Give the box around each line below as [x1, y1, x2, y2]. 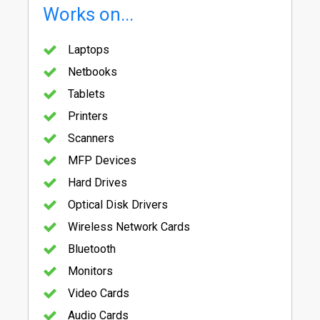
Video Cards [68, 286, 129, 300]
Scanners [68, 131, 114, 145]
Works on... [43, 3, 134, 25]
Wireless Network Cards [68, 219, 190, 234]
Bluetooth [68, 241, 116, 256]
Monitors [68, 264, 113, 278]
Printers [68, 109, 108, 123]
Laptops [68, 42, 109, 56]
